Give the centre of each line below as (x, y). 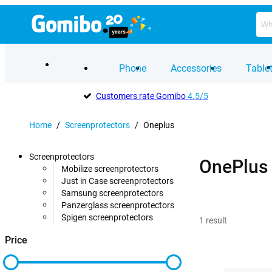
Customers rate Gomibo (141, 96)
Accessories (196, 68)
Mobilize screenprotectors (110, 169)
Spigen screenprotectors (107, 217)
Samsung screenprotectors (112, 193)
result (216, 220)
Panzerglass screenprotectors (118, 205)
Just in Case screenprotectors (117, 181)
